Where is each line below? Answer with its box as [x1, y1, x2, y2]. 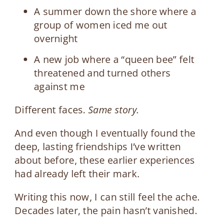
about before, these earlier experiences [14, 153, 195, 167]
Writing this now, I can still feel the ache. [14, 190, 200, 203]
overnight [33, 31, 78, 45]
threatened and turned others [33, 66, 171, 79]
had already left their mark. [14, 167, 140, 180]
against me [33, 79, 85, 93]
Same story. [88, 103, 139, 116]
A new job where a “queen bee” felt [33, 52, 195, 66]
